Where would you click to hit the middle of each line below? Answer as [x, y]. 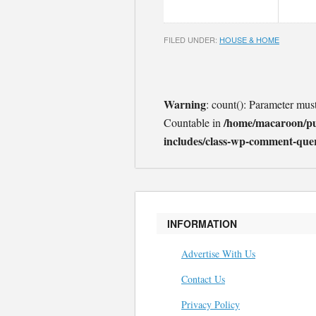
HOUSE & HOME [249, 39]
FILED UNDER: [192, 39]
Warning [185, 104]
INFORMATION [202, 224]
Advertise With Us [218, 254]
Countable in [194, 122]
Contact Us [203, 279]
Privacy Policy [211, 304]
